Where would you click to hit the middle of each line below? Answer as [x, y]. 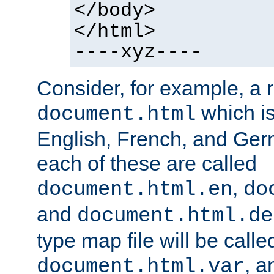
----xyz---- [138, 52]
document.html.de [175, 216]
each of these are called [147, 163]
